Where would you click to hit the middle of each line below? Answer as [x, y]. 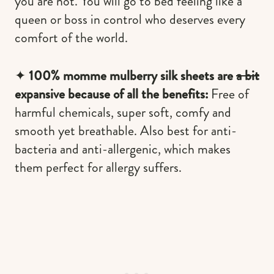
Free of [230, 94]
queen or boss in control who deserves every [130, 19]
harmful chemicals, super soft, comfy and [123, 112]
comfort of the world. [71, 37]
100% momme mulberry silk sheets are [132, 75]
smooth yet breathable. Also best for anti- [126, 130]
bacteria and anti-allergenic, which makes [123, 149]
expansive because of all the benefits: [113, 94]
